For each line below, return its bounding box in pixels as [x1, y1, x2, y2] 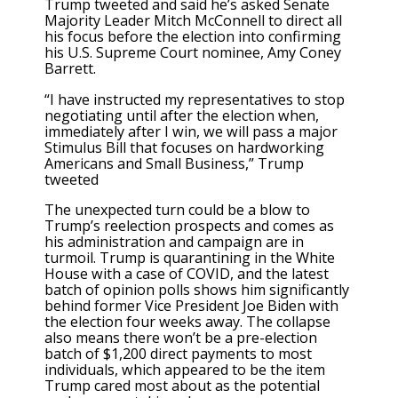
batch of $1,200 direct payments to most [44, 343, 312, 363]
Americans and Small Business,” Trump [44, 153, 304, 173]
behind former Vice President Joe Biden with [44, 295, 338, 315]
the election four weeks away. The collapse [44, 311, 330, 331]
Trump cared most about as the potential [44, 375, 320, 395]
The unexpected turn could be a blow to [44, 199, 310, 219]
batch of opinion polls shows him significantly [44, 279, 349, 299]
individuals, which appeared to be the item [44, 359, 325, 379]
